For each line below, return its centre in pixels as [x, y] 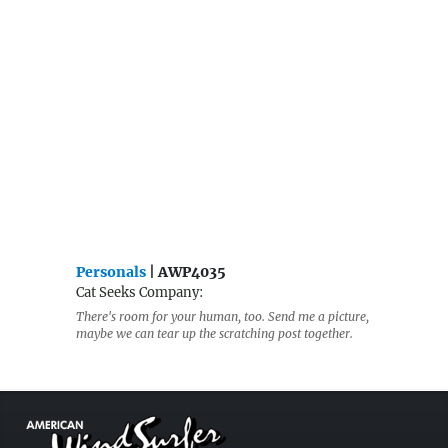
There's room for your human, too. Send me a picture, [222, 317]
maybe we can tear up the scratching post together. [214, 334]
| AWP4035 [186, 272]
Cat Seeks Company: [139, 293]
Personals [111, 272]
